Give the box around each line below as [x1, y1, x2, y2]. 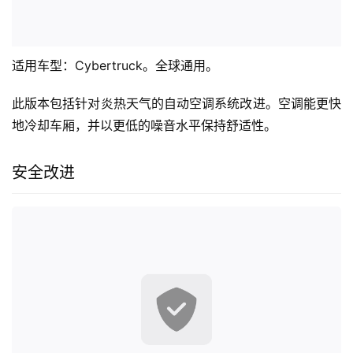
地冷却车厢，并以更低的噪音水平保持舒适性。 [12, 117, 277, 133]
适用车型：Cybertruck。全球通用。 [12, 57, 218, 73]
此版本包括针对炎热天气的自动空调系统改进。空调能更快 [12, 95, 341, 111]
